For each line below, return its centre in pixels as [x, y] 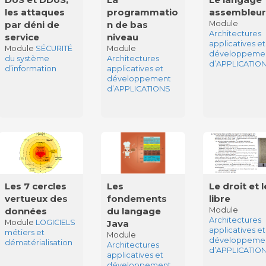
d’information [30, 68]
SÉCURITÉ [54, 48]
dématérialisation [38, 242]
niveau [123, 37]
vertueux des [36, 198]
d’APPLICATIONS [139, 88]
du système [27, 58]
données [26, 211]
